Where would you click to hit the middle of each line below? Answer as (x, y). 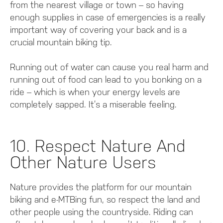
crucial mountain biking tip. (61, 42)
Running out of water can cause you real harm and (109, 67)
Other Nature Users (83, 162)
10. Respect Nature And (98, 146)
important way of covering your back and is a (98, 29)
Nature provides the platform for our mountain (101, 187)
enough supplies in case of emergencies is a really (108, 17)
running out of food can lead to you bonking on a (106, 79)
